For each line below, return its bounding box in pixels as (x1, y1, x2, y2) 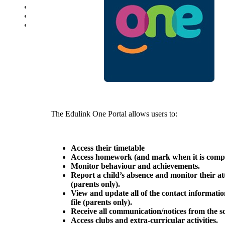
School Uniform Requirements (33, 2, 130, 11)
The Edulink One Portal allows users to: (51, 109, 180, 118)
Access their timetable (71, 144, 145, 152)
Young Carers (33, 20, 76, 29)
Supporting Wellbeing (33, 11, 102, 20)
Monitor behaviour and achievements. (71, 162, 200, 170)
